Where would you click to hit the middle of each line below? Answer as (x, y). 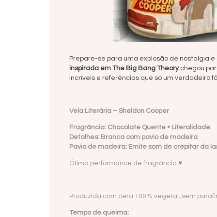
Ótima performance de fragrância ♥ (126, 163)
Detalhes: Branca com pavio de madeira (133, 137)
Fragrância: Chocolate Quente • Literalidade (140, 128)
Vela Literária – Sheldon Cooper (119, 111)
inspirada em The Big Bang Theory (124, 69)
